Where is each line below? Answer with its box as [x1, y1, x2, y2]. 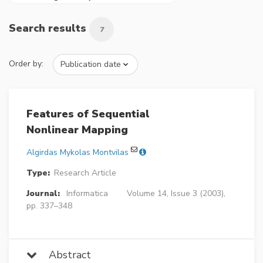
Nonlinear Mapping [26, 122, 128, 137]
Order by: [9, 58, 43, 70]
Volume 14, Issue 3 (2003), [126, 187, 225, 199]
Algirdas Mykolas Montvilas [26, 146, 129, 158]
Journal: [26, 187, 60, 199]
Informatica [66, 187, 108, 199]
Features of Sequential [26, 106, 150, 121]
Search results [9, 21, 89, 36]
